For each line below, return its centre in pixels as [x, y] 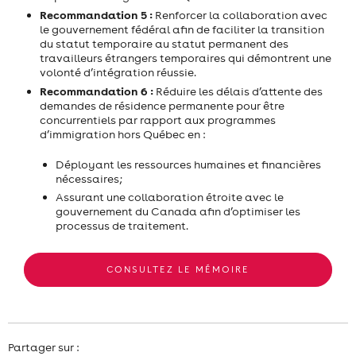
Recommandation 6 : [97, 91]
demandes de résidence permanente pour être [162, 106]
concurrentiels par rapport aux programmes [158, 120]
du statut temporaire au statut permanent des [164, 44]
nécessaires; [89, 179]
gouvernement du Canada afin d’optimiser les [178, 212]
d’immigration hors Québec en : [122, 135]
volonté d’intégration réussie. [118, 73]
